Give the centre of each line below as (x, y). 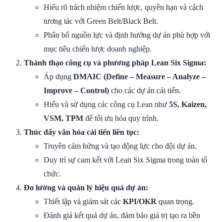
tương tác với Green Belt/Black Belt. (101, 21)
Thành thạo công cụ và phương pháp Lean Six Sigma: (115, 62)
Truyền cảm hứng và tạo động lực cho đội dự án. (120, 146)
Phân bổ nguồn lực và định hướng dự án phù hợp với (127, 35)
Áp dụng (58, 76)
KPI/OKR (140, 201)
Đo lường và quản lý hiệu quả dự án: (86, 187)
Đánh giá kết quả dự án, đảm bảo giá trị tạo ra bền (122, 215)
